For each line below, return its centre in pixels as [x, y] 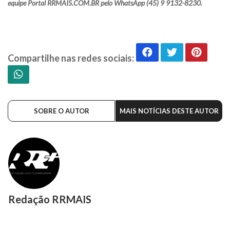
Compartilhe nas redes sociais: [71, 58]
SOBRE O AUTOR [61, 111]
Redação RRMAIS [50, 199]
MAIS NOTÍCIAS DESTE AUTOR [169, 111]
